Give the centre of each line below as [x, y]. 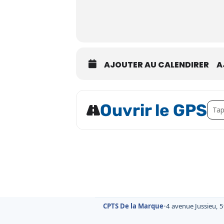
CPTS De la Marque [133, 206]
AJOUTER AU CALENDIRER [156, 65]
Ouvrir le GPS [153, 110]
